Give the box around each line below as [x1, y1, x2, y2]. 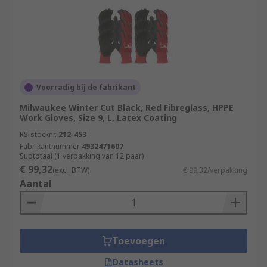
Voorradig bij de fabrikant [36, 82, 136, 92]
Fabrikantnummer [20, 141, 80, 151]
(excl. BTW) [52, 165, 89, 175]
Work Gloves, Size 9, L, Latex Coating [20, 112, 177, 123]
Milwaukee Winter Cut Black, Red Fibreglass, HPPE [20, 102, 234, 113]
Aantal [20, 177, 52, 190]
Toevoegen [111, 234, 165, 247]
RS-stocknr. [20, 129, 57, 139]
